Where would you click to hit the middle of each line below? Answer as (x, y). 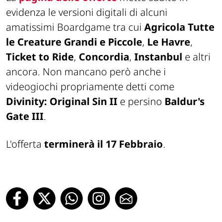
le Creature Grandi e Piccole (74, 42)
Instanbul (160, 56)
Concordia (104, 56)
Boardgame (85, 27)
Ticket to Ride (40, 56)
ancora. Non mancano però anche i (86, 71)
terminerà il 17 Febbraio (104, 144)
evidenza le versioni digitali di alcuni (87, 12)
